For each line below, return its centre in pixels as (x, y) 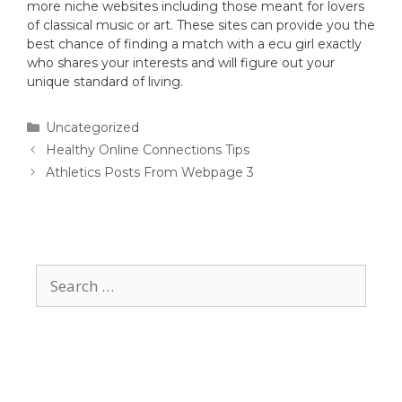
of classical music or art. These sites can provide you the (201, 26)
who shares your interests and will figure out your (181, 63)
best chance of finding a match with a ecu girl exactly (194, 44)
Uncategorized (93, 128)
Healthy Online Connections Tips (148, 150)
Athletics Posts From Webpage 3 (150, 173)
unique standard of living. (105, 82)
